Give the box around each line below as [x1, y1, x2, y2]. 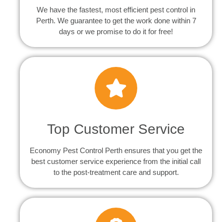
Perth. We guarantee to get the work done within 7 [36, 16, 196, 25]
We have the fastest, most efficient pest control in [37, 5, 195, 14]
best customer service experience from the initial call [31, 157, 201, 166]
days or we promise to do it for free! [59, 27, 173, 36]
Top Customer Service [47, 121, 185, 137]
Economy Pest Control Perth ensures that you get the [30, 146, 202, 155]
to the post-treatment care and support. [53, 167, 179, 176]
